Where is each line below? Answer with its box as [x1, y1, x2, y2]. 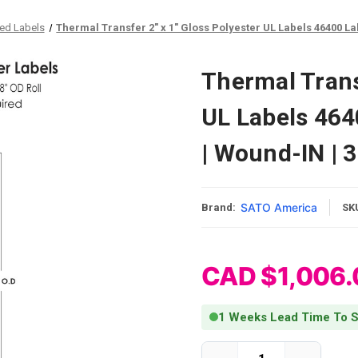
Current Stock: [201, 342, 274, 355]
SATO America [241, 200, 317, 214]
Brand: [201, 201, 236, 213]
